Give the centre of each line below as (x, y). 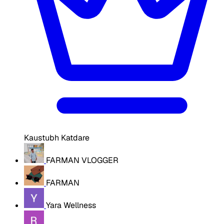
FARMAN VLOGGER (82, 160)
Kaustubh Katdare (57, 137)
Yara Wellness (71, 205)
